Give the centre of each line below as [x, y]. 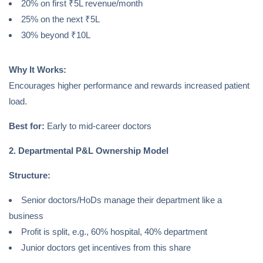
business [26, 216]
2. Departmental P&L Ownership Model [89, 151]
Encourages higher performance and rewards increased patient [129, 86]
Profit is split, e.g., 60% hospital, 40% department [114, 232]
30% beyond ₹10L [56, 35]
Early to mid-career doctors [98, 126]
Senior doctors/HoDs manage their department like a [122, 200]
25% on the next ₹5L [60, 19]
